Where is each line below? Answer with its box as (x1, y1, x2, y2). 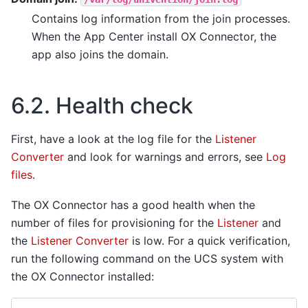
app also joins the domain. (32, 47, 168, 61)
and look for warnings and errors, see (64, 149, 266, 164)
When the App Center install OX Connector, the (32, 29, 276, 43)
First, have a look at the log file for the (11, 131, 215, 146)
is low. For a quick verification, (129, 233, 290, 247)
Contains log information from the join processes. (32, 11, 290, 25)
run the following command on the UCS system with (11, 251, 283, 265)
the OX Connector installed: (11, 269, 154, 283)
